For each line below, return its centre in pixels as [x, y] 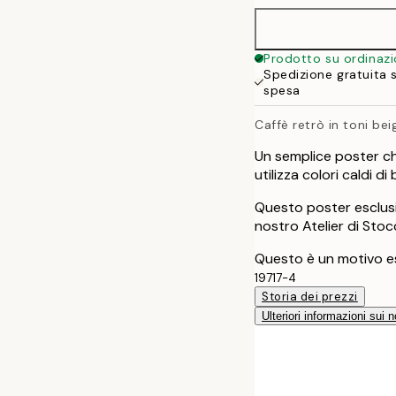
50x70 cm [330, 41]
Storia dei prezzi [310, 296]
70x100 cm [334, 84]
